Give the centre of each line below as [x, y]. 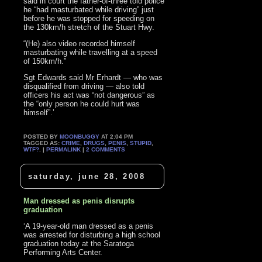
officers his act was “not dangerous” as [89, 95]
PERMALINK [64, 149]
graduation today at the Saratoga [79, 244]
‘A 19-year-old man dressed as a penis [89, 226]
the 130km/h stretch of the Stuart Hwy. [89, 27]
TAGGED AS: [43, 143]
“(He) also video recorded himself [80, 43]
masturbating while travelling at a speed [91, 52]
